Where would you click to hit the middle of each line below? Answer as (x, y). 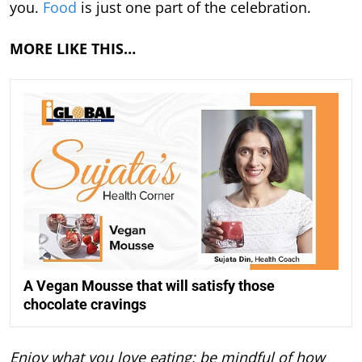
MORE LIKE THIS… (73, 48)
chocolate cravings (85, 304)
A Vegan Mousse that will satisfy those (149, 286)
